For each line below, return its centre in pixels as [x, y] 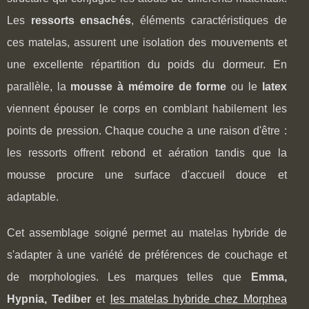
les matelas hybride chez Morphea [198, 299]
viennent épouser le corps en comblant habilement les [147, 108]
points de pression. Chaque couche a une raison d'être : [147, 130]
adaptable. [33, 197]
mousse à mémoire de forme [149, 86]
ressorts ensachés [81, 20]
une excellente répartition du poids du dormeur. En [147, 64]
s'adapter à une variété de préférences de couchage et [147, 255]
